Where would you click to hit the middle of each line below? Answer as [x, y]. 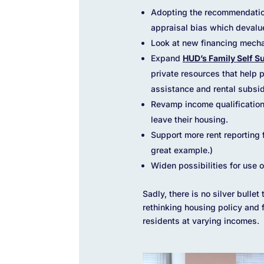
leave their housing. [189, 119]
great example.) [181, 150]
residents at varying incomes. [201, 220]
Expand [166, 58]
